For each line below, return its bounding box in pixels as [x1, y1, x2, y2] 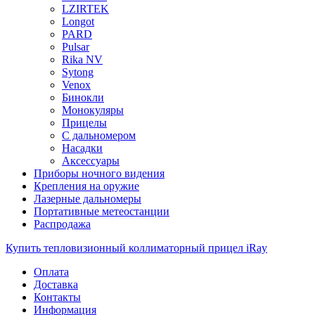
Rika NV [62, 53, 103, 65]
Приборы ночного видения [34, 167, 165, 179]
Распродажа [34, 217, 91, 230]
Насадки [62, 141, 103, 154]
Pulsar [62, 40, 89, 53]
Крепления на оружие [34, 179, 139, 192]
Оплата [34, 265, 69, 278]
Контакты [34, 290, 81, 303]
